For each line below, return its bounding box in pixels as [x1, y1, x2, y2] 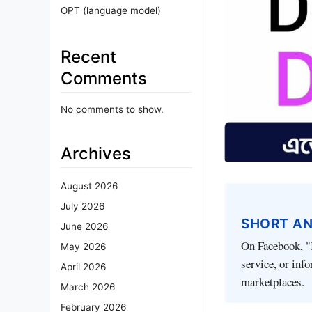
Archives [61, 143, 131, 164]
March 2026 [61, 281, 115, 293]
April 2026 [61, 261, 106, 273]
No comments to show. [61, 103, 164, 115]
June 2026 [61, 221, 108, 233]
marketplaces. [241, 274, 304, 290]
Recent [61, 46, 116, 67]
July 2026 [61, 201, 104, 212]
